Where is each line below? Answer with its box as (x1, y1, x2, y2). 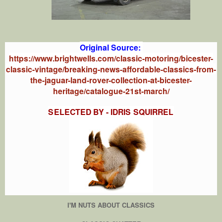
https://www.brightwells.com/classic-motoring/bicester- (9, 52, 213, 64)
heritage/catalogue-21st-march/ (53, 85, 169, 97)
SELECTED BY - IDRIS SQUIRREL (48, 106, 174, 117)
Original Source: (79, 41, 143, 53)
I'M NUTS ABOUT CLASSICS (67, 200, 155, 210)
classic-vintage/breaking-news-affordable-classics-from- (6, 63, 216, 75)
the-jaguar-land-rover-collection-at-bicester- (30, 74, 192, 86)
